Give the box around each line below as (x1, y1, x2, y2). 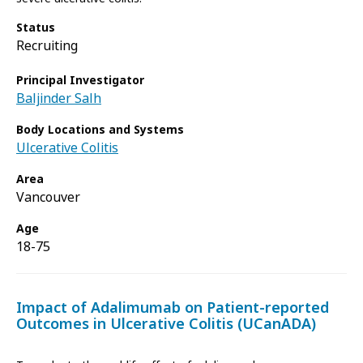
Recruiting (16, 36, 78, 55)
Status (16, 19, 55, 36)
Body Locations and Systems (16, 122, 184, 138)
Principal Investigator (16, 72, 144, 88)
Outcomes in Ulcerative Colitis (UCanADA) (16, 314, 316, 335)
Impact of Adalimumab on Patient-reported (16, 297, 329, 318)
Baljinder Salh (16, 89, 101, 108)
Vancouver (16, 188, 80, 207)
